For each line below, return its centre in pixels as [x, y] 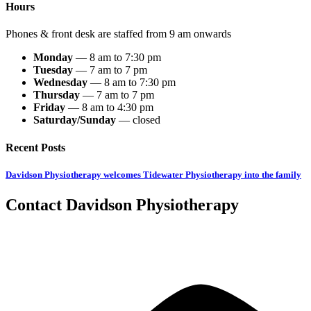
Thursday [57, 95]
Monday [53, 58]
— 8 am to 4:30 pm [109, 108]
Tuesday [53, 70]
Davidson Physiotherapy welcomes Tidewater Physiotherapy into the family [153, 174]
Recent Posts [35, 147]
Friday [49, 108]
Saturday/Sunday [75, 120]
